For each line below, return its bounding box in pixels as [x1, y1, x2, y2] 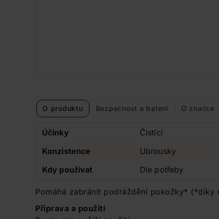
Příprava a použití [35, 203, 105, 213]
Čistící [140, 128, 163, 137]
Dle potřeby [140, 165, 184, 175]
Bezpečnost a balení [95, 104, 169, 112]
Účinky [42, 128, 69, 137]
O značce [181, 104, 215, 112]
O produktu [43, 104, 83, 112]
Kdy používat [42, 165, 93, 175]
